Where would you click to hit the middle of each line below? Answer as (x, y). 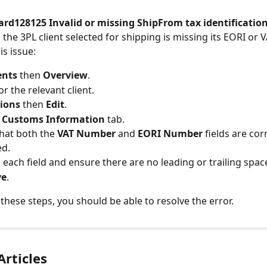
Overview (65, 75)
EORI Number (170, 134)
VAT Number (86, 134)
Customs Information (53, 119)
